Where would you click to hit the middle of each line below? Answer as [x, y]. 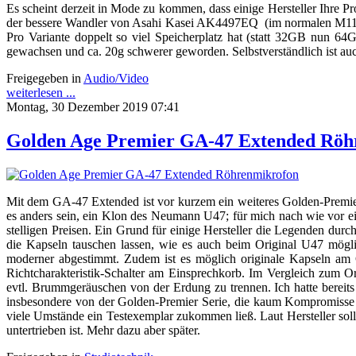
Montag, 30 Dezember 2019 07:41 [93, 106]
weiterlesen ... [41, 92]
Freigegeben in [44, 78]
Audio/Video [116, 78]
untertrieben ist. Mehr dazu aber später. [103, 330]
